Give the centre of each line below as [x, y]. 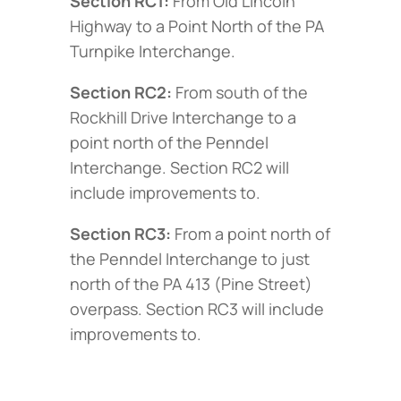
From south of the [240, 92]
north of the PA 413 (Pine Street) [191, 283]
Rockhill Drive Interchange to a [183, 117]
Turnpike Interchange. [153, 51]
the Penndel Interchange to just [190, 258]
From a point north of [251, 233]
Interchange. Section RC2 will [179, 167]
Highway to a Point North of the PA [197, 26]
